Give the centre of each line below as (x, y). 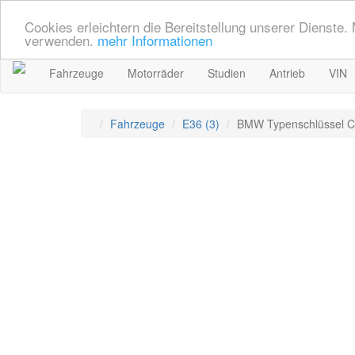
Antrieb (287, 73)
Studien (227, 73)
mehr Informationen (155, 40)
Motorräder (156, 73)
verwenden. (61, 40)
